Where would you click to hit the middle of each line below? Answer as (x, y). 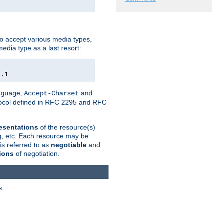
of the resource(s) (67, 127)
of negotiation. (37, 153)
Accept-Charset (51, 93)
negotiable (69, 144)
